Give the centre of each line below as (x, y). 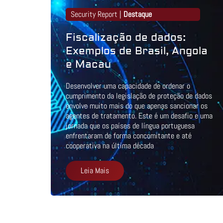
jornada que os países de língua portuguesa (130, 126)
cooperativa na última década (110, 146)
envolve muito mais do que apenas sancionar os (137, 106)
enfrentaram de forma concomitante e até (129, 136)
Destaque (138, 14)
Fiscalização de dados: (126, 38)
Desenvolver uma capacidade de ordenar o (128, 86)
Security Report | (97, 14)
